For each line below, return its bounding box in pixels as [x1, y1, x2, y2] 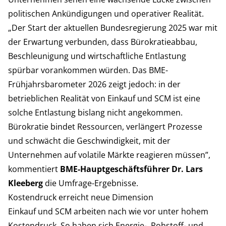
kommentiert [8, 163, 60, 175]
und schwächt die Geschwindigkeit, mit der [8, 135, 171, 146]
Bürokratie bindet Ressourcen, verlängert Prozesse [8, 121, 202, 132]
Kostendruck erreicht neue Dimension [8, 191, 153, 203]
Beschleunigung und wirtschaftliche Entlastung [8, 50, 186, 62]
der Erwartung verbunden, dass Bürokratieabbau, [8, 36, 197, 47]
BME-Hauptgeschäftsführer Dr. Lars [60, 163, 203, 175]
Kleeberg [8, 177, 43, 189]
